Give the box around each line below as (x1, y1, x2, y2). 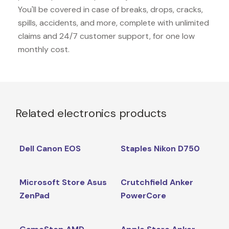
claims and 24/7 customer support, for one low (18, 30, 195, 41)
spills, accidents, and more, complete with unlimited (18, 17, 209, 28)
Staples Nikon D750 (120, 143, 200, 154)
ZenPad (19, 190, 50, 201)
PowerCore (120, 190, 166, 201)
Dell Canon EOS (19, 143, 81, 154)
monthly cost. (18, 43, 70, 55)
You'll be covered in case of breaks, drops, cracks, (18, 4, 203, 15)
